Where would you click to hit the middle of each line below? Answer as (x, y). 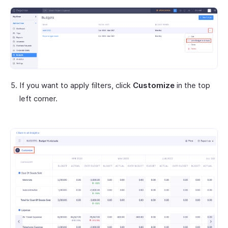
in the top (192, 85)
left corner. (38, 98)
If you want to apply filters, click (76, 85)
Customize (154, 85)
